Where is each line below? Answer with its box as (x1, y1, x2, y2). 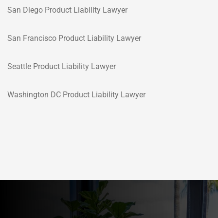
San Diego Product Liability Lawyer (7, 5, 127, 15)
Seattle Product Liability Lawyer (7, 62, 116, 72)
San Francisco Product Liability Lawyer (7, 33, 141, 43)
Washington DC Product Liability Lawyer (7, 90, 145, 100)
